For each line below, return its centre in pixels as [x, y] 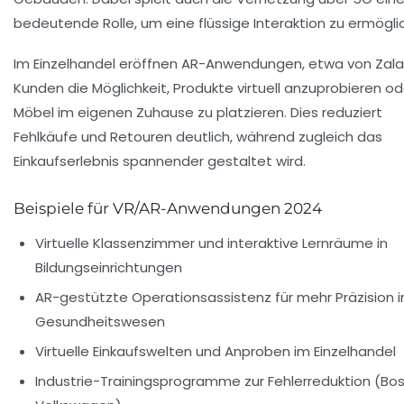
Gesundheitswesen [100, 322]
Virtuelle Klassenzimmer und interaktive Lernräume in [211, 243]
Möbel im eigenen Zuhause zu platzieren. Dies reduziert [198, 113]
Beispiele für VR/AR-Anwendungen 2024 [168, 209]
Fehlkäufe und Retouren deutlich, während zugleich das [198, 137]
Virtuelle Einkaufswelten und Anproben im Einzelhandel [216, 352]
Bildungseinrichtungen [109, 268]
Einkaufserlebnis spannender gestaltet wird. [160, 161]
